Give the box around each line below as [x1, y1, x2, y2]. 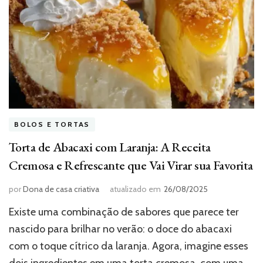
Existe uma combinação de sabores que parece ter [9, 205, 239, 218]
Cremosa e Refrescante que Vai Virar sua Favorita [9, 156, 253, 174]
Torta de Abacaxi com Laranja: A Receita [9, 138, 211, 156]
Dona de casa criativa [23, 183, 99, 194]
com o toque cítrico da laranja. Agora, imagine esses [9, 239, 248, 252]
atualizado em [110, 183, 161, 194]
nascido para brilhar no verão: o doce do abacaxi [9, 222, 232, 235]
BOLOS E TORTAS [14, 120, 90, 129]
